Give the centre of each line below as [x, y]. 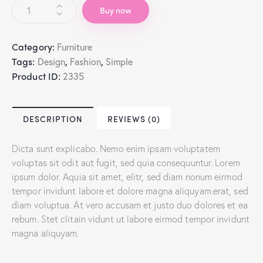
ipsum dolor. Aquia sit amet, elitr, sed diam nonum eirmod [127, 176]
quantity [29, 32]
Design [51, 61]
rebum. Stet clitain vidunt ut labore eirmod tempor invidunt [131, 218]
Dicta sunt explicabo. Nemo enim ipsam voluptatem [116, 148]
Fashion [85, 61]
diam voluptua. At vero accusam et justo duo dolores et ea [130, 204]
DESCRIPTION [53, 118]
